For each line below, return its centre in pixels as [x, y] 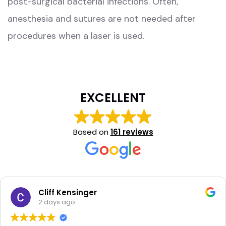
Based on [92, 132]
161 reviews [132, 132]
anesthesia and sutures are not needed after [102, 18]
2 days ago [43, 202]
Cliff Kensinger [54, 193]
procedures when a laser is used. [76, 36]
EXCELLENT [113, 97]
